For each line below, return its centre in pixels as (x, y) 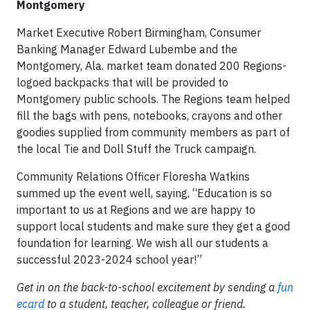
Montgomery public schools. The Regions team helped (153, 99)
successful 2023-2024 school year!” (109, 259)
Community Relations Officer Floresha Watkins (133, 176)
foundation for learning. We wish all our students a (143, 243)
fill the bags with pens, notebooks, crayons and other (149, 116)
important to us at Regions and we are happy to (136, 210)
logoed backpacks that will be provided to (122, 82)
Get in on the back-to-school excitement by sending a (147, 287)
